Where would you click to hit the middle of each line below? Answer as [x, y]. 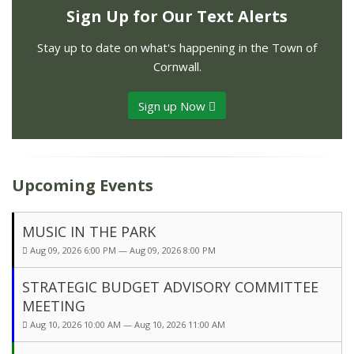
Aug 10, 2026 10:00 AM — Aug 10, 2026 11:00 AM [128, 325]
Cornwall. [177, 67]
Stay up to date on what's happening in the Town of [177, 48]
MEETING [54, 306]
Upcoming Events [83, 186]
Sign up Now [173, 106]
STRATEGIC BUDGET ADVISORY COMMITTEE [170, 287]
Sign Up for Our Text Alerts [177, 17]
